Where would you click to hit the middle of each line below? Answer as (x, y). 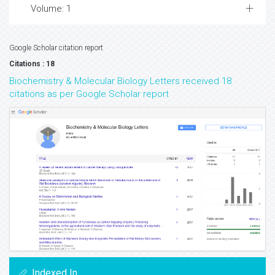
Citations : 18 (32, 64)
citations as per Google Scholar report (89, 94)
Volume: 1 (51, 9)
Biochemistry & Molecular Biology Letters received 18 (120, 81)
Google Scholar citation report (56, 48)
